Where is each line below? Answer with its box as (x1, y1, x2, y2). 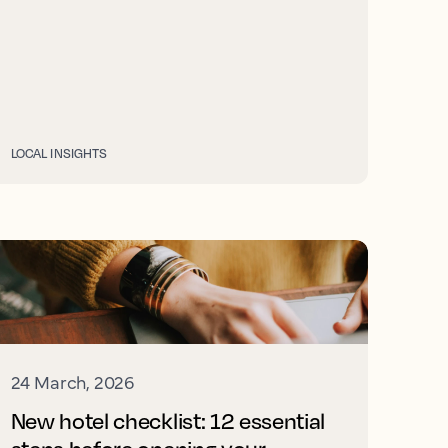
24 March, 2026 (10, 369, 135, 394)
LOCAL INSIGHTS (10, 145, 108, 161)
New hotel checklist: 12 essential (10, 407, 326, 434)
